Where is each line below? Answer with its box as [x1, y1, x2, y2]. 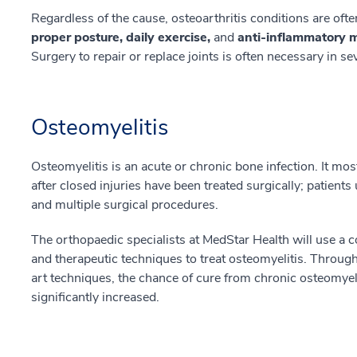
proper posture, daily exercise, [31, 29, 210, 46]
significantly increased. [31, 288, 159, 306]
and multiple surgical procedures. [31, 196, 218, 214]
